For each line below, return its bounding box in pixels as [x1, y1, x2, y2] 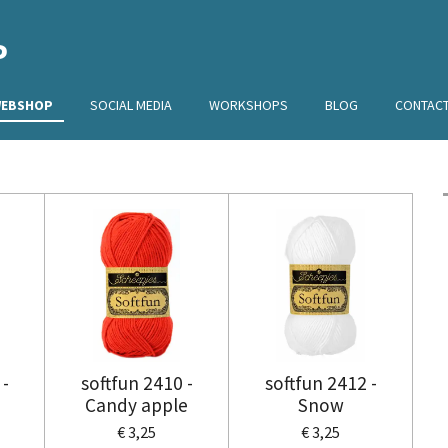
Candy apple [85, 392, 188, 417]
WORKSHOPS [208, 96, 288, 114]
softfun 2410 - [80, 370, 193, 395]
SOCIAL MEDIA [89, 96, 172, 114]
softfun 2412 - [264, 370, 377, 395]
